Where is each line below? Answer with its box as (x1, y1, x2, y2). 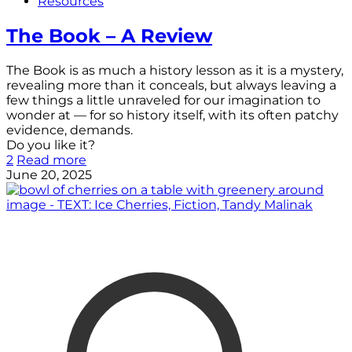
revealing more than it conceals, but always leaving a (6, 77, 336, 93)
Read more (16, 152, 86, 167)
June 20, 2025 (6, 167, 92, 182)
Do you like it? (6, 137, 95, 152)
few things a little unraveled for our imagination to (6, 92, 321, 108)
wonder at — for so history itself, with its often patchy (6, 107, 339, 123)
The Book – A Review (6, 24, 212, 47)
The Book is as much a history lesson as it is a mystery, (6, 62, 343, 78)
